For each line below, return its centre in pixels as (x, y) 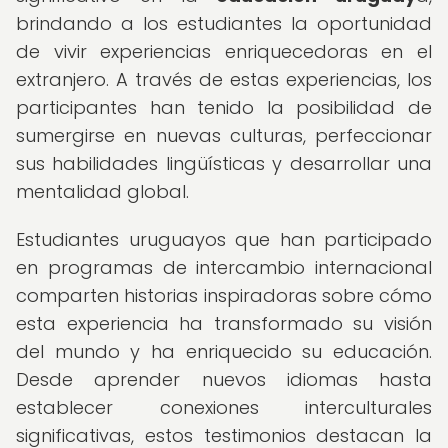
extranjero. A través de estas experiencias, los (224, 79)
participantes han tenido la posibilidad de (224, 107)
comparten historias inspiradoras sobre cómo (224, 295)
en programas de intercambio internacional (224, 267)
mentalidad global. (102, 191)
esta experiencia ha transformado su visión (224, 323)
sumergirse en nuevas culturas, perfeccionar (224, 135)
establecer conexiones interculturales (224, 407)
